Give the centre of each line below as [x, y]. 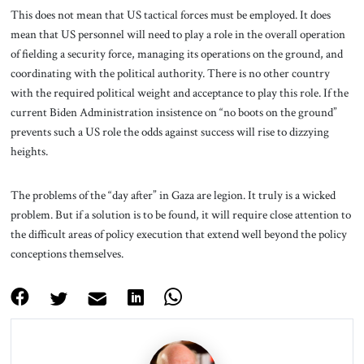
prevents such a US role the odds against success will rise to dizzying [169, 132]
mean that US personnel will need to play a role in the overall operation [178, 35]
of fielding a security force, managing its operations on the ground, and [176, 54]
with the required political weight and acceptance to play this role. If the [179, 93]
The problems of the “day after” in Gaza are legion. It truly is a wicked [173, 195]
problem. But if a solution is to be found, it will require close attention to [180, 214]
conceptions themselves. [67, 253]
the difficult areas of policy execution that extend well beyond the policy [178, 234]
